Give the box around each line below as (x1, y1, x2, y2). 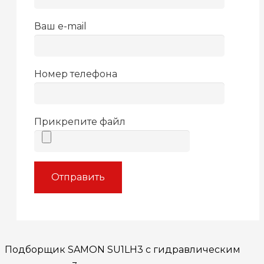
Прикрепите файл (34, 115, 126, 127)
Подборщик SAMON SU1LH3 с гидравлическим (5, 243, 240, 255)
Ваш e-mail (34, 21, 87, 32)
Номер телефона (34, 68, 117, 80)
